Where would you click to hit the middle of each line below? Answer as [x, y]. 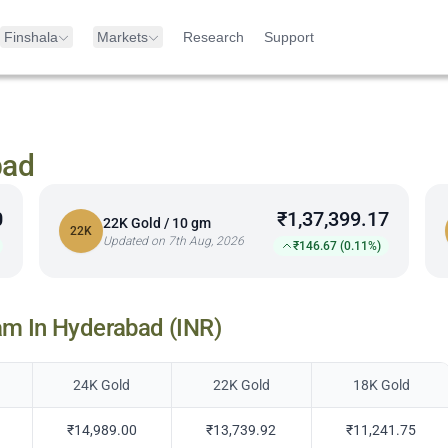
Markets [122, 37]
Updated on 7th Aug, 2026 [173, 241]
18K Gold [381, 385]
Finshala [31, 37]
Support [289, 37]
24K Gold [102, 385]
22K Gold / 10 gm [156, 223]
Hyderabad [108, 328]
